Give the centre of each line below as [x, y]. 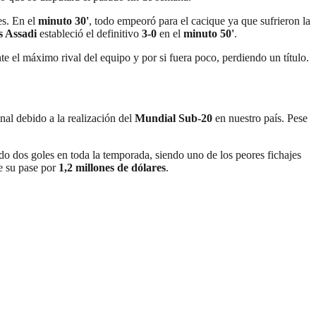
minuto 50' [209, 34]
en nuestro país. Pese [260, 119]
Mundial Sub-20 [174, 119]
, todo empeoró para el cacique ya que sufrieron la [200, 21]
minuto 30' [63, 21]
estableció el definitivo [88, 34]
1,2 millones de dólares [112, 168]
